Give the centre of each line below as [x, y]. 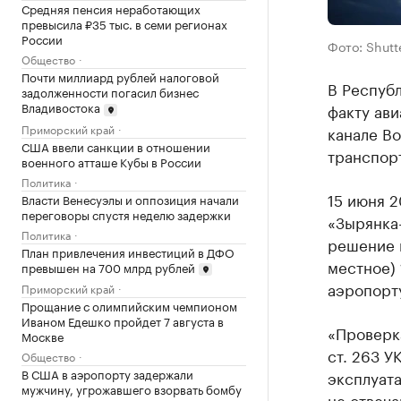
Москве [43, 336]
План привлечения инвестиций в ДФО [128, 251]
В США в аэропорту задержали [107, 374]
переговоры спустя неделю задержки [126, 213]
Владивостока [61, 107]
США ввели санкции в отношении [116, 145]
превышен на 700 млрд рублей [108, 266]
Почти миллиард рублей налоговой [120, 77]
